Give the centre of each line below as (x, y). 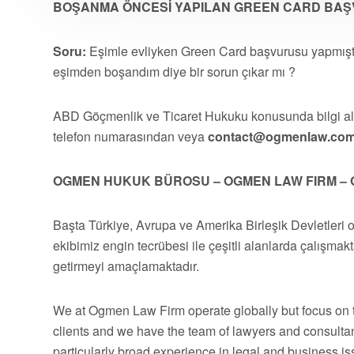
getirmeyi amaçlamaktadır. (126, 266)
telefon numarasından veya (130, 136)
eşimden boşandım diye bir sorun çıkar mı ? (174, 72)
